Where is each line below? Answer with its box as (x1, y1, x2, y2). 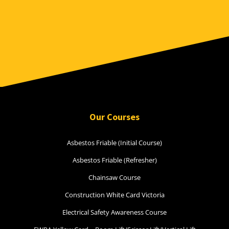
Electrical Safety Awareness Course (62, 207, 167, 217)
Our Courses (89, 110, 140, 123)
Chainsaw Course (88, 172, 141, 182)
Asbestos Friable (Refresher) (72, 155, 157, 165)
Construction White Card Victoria (64, 190, 165, 199)
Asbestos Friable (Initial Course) (67, 138, 162, 147)
